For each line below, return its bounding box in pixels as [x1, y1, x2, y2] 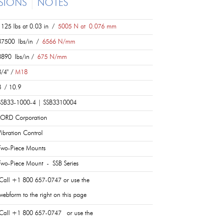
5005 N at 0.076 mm [55, 24, 116, 30]
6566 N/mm [39, 39, 75, 45]
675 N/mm [37, 54, 67, 60]
